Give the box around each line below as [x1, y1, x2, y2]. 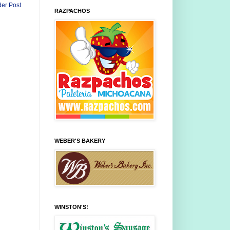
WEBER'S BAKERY [54, 138, 105, 144]
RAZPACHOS [54, 8, 90, 14]
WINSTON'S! [54, 204, 88, 210]
